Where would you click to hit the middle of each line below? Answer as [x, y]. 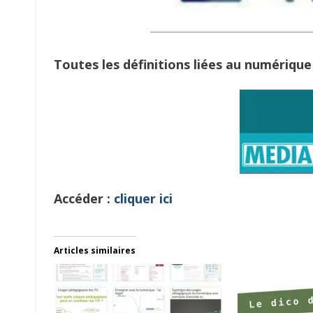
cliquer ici [143, 198]
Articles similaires [95, 250]
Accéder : [84, 198]
